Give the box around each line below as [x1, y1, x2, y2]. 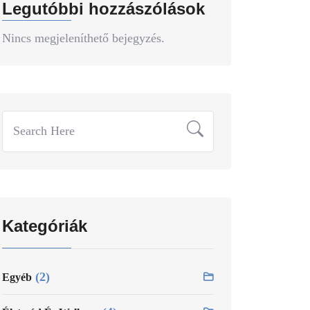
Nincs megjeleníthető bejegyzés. [2, 30, 165, 45]
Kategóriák [2, 216, 87, 235]
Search [1, 113, 35, 127]
